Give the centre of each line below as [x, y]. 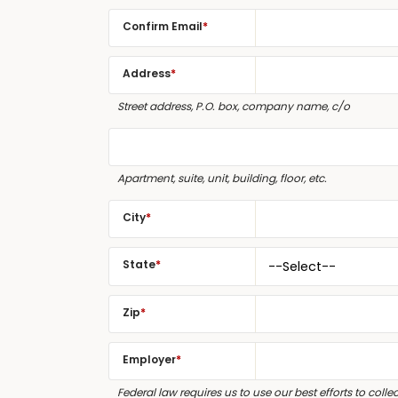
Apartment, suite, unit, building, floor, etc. [222, 178]
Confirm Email [163, 26]
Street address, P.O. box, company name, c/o [234, 106]
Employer [149, 359]
